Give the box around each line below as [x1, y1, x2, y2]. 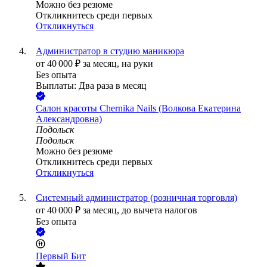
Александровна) [36, 114, 102, 125]
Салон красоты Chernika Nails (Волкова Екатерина [36, 103, 241, 114]
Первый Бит [36, 251, 86, 262]
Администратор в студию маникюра [36, 46, 184, 57]
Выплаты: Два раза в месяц [36, 80, 147, 91]
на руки [122, 58, 153, 69]
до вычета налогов [122, 205, 197, 216]
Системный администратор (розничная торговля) [36, 193, 237, 203]
